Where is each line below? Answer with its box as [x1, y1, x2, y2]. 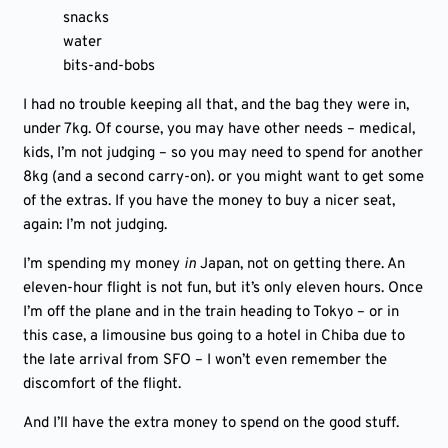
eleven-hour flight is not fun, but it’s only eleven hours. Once [23, 279, 423, 298]
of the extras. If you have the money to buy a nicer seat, [23, 192, 395, 211]
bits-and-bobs [63, 57, 155, 76]
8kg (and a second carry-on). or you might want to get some [23, 168, 424, 187]
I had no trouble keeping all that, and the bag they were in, [23, 96, 409, 115]
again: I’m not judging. [23, 216, 167, 235]
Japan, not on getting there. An [196, 255, 405, 274]
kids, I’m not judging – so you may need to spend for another [23, 144, 423, 163]
